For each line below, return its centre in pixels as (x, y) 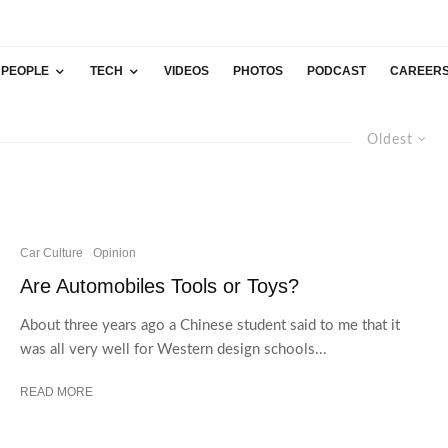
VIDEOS (186, 71)
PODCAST (336, 71)
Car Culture (51, 252)
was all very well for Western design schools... (173, 349)
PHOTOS (258, 71)
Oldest (390, 140)
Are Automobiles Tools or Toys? (159, 285)
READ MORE (56, 391)
